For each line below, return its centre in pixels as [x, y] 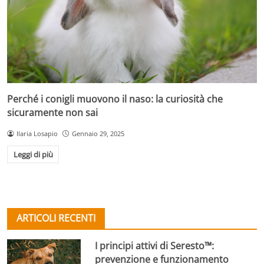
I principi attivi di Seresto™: [155, 245]
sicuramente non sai [52, 112]
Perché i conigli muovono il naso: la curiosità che [115, 99]
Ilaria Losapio [37, 133]
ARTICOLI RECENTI [56, 218]
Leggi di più [33, 155]
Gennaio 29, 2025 [98, 133]
